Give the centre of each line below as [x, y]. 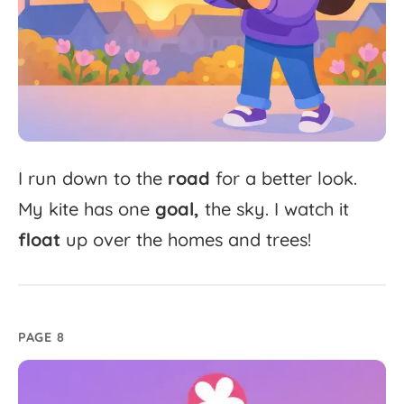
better [287, 178]
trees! [289, 239]
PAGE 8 [41, 337]
